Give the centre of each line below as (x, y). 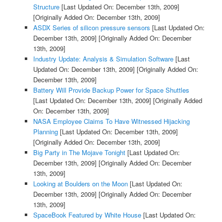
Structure (46, 6)
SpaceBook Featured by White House (87, 215)
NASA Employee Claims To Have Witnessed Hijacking (111, 121)
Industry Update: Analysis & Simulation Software (103, 58)
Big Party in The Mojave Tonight (79, 152)
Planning (45, 131)
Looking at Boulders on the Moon (80, 183)
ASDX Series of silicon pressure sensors (91, 27)
